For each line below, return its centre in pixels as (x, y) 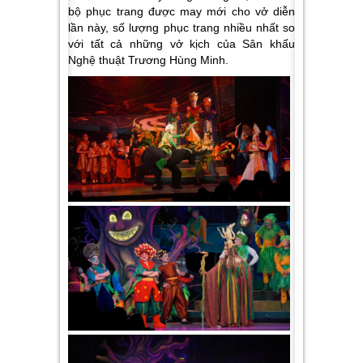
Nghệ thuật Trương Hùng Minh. (148, 60)
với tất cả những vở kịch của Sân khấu (181, 44)
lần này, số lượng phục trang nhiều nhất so (181, 28)
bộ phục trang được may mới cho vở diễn (181, 12)
